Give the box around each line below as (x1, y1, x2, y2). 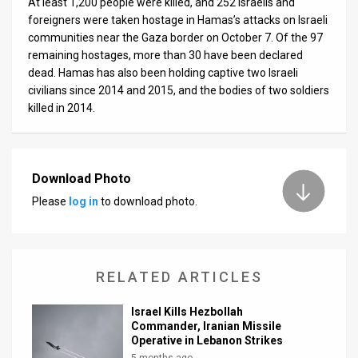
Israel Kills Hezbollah (131, 304, 244, 318)
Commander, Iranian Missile (131, 319, 282, 332)
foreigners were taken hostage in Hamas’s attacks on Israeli (28, 13, 328, 26)
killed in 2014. (28, 101, 95, 114)
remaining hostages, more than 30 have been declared (28, 48, 303, 62)
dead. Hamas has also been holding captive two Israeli (28, 66, 298, 79)
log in (69, 195, 98, 209)
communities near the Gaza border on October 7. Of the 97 (28, 30, 323, 44)
